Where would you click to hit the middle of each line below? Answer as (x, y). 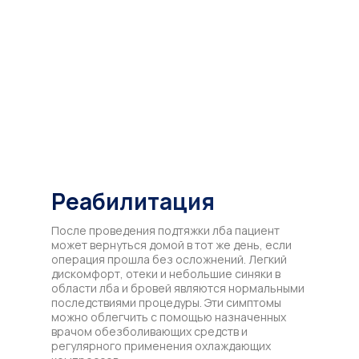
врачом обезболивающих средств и (149, 331)
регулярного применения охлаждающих (161, 345)
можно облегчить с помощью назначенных (169, 317)
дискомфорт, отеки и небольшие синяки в (166, 273)
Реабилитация (133, 201)
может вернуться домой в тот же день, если (171, 244)
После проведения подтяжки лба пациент (165, 230)
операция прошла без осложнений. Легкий (169, 259)
